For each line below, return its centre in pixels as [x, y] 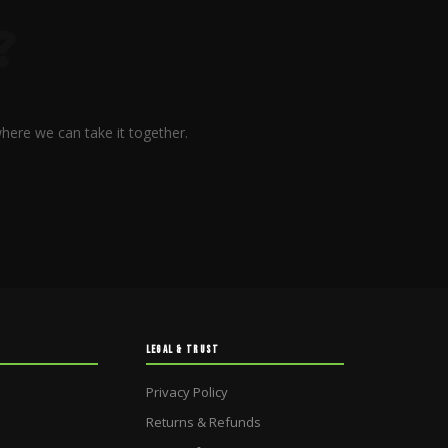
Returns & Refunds [203, 421]
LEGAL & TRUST [182, 349]
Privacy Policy [186, 391]
